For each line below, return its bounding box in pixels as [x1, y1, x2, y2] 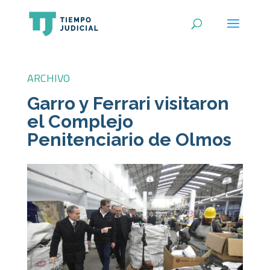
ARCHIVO [27, 70, 70, 86]
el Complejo [27, 111, 133, 132]
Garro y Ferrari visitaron [27, 93, 229, 114]
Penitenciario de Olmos [27, 129, 231, 150]
